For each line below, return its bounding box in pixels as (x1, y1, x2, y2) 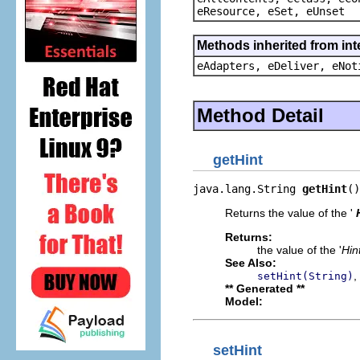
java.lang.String (193, 182, 302, 195)
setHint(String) (257, 270, 354, 282)
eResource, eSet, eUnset (197, 4, 345, 18)
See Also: (225, 256, 276, 269)
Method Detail (197, 104, 324, 126)
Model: (225, 295, 263, 308)
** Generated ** (225, 282, 305, 295)
